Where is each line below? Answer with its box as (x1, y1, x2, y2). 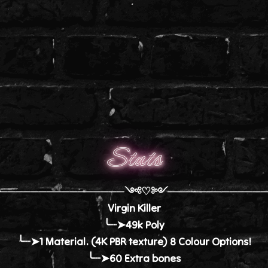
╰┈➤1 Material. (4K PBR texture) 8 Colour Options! (17, 234, 251, 248)
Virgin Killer (107, 201, 161, 215)
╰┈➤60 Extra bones (87, 251, 181, 265)
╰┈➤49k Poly (103, 218, 165, 232)
